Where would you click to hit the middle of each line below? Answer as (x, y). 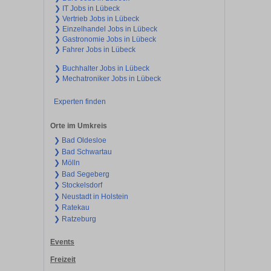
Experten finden (80, 101)
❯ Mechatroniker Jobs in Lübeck (108, 78)
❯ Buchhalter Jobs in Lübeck (102, 68)
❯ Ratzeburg (75, 219)
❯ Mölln (67, 163)
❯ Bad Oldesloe (80, 141)
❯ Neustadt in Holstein (91, 196)
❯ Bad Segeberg (81, 174)
